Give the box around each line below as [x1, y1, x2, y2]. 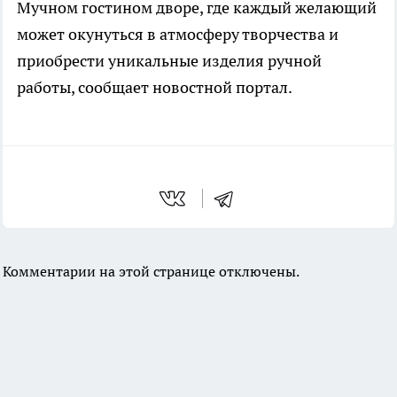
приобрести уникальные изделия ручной [17, 51, 322, 72]
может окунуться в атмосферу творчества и [17, 24, 339, 45]
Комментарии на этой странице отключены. [3, 262, 300, 281]
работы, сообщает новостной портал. [17, 77, 292, 98]
